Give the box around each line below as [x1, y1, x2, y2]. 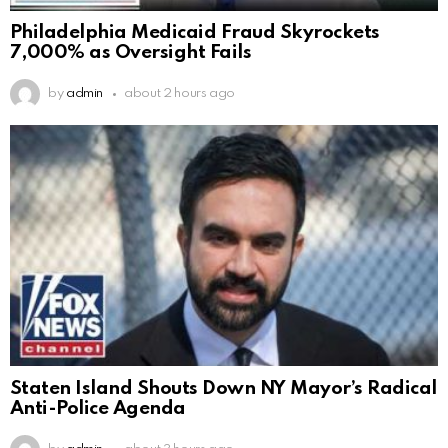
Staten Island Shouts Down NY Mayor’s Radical [10, 379, 437, 399]
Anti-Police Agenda [10, 399, 186, 419]
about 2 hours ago [124, 87, 236, 101]
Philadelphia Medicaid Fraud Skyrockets [10, 23, 380, 43]
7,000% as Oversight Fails [10, 43, 252, 63]
